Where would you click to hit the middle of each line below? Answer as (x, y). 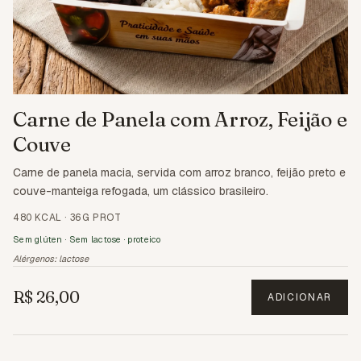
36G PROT (95, 217)
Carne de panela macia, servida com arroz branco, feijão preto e (179, 172)
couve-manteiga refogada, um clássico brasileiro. (141, 191)
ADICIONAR (299, 297)
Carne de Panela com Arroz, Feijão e (180, 119)
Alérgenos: (36, 258)
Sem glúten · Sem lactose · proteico (87, 239)
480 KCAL (37, 217)
